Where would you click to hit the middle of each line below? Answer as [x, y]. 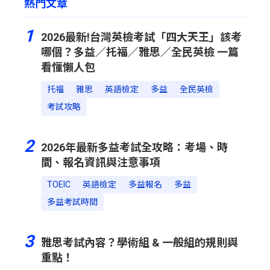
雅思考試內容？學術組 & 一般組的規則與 [140, 243]
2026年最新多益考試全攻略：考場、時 [134, 147]
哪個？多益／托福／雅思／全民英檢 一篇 [140, 52]
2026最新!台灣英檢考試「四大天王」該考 [141, 37]
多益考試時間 [72, 202]
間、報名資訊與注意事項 [101, 162]
